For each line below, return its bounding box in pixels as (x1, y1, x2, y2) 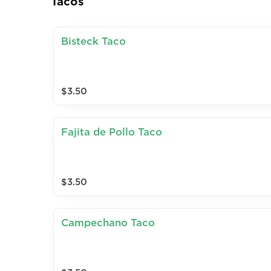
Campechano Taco (61, 217, 155, 229)
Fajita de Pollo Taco (61, 126, 162, 138)
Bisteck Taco (61, 36, 126, 47)
